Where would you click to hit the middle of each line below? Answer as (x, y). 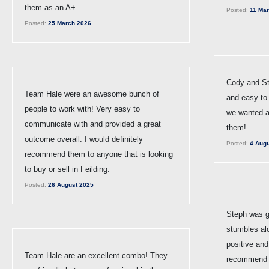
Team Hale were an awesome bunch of (92, 94)
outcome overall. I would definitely (84, 139)
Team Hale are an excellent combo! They (96, 255)
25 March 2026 (69, 23)
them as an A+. (51, 7)
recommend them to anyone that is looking (99, 154)
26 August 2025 (70, 184)
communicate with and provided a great (93, 124)
